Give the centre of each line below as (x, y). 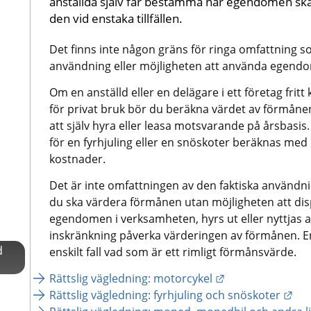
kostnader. (77, 159)
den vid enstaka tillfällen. (116, 18)
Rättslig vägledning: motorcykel (131, 278)
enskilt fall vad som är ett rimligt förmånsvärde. (173, 252)
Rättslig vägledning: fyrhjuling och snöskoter (165, 295)
